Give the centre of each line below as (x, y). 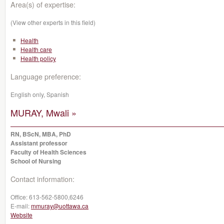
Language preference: (46, 76)
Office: (20, 197)
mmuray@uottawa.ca (60, 206)
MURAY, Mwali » (43, 112)
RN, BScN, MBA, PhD (41, 134)
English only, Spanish (40, 94)
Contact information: (42, 179)
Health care (36, 49)
